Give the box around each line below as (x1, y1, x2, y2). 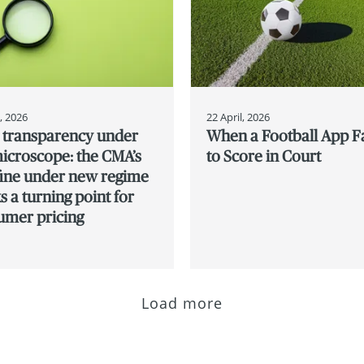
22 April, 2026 (206, 109, 271, 124)
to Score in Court (206, 146, 322, 165)
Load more (141, 293, 223, 314)
